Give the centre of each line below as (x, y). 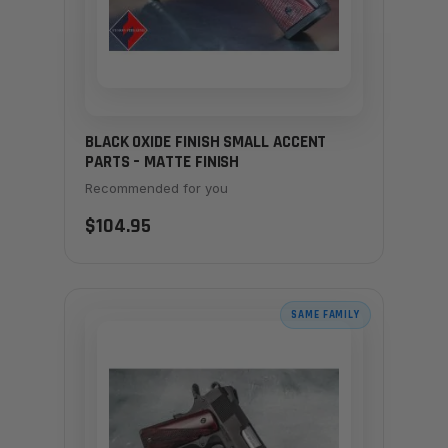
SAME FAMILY (325, 314)
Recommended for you (156, 187)
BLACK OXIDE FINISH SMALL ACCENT (206, 142)
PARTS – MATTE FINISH (162, 162)
